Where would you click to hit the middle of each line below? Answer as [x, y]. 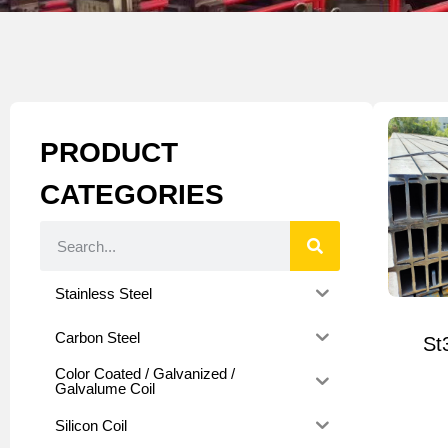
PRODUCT [109, 152]
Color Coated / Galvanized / [145, 373]
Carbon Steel [97, 337]
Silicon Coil [91, 425]
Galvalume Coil [105, 388]
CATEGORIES [132, 194]
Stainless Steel [103, 293]
